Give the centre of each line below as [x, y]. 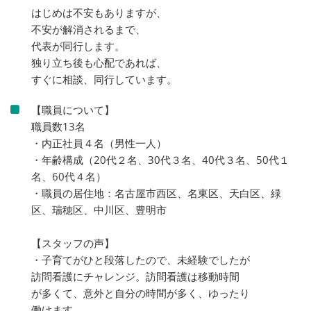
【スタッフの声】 [73, 243]
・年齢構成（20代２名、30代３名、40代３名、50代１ [160, 160]
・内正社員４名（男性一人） [99, 143]
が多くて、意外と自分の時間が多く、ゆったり [141, 293]
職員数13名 [58, 127]
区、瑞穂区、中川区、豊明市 [99, 210]
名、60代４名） [69, 177]
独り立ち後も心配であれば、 [99, 63]
